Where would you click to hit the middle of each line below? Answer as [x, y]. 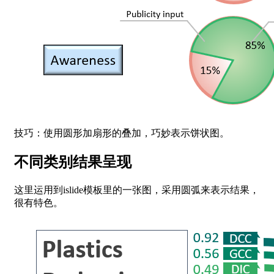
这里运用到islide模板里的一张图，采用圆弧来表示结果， [137, 190]
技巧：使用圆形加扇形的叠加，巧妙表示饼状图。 [122, 133]
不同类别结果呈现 [73, 162]
